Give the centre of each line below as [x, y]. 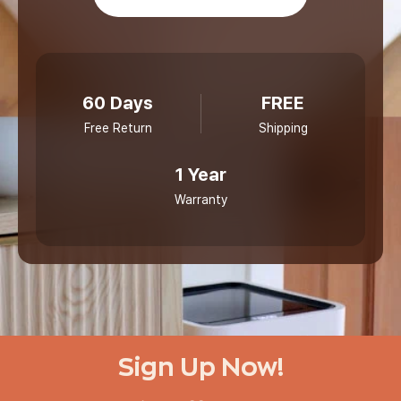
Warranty [200, 200]
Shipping [283, 128]
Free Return [118, 128]
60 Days [118, 103]
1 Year [200, 175]
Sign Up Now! [200, 368]
